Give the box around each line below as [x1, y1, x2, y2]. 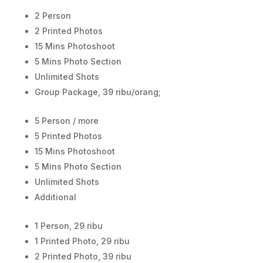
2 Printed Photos [34, 25, 103, 36]
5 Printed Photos [34, 130, 102, 141]
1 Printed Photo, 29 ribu [34, 235, 130, 246]
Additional [34, 191, 79, 202]
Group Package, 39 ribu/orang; [34, 86, 161, 97]
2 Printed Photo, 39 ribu [34, 251, 131, 261]
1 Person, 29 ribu [34, 220, 103, 231]
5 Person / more [34, 115, 99, 126]
